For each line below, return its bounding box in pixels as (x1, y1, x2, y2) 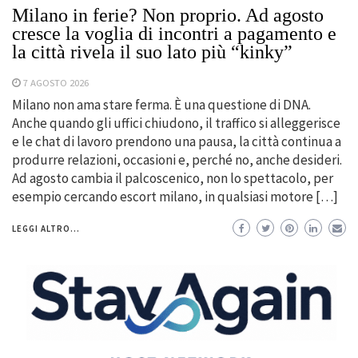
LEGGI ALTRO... (12, 223, 80, 235)
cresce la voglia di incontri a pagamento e (12, 23, 336, 45)
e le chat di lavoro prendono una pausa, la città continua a (12, 133, 341, 151)
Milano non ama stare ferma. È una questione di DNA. (12, 96, 311, 114)
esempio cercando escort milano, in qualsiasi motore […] (12, 188, 338, 206)
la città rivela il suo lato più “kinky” (12, 42, 292, 63)
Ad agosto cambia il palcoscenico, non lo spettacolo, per (12, 169, 333, 188)
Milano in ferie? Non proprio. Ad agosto (12, 5, 324, 26)
